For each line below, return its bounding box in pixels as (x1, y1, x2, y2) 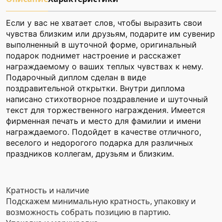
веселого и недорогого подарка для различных (6, 138, 193, 148)
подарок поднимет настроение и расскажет (6, 51, 181, 60)
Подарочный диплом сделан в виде (6, 72, 146, 82)
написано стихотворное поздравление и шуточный (6, 94, 208, 104)
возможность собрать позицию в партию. (6, 207, 170, 218)
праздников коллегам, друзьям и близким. (6, 149, 174, 159)
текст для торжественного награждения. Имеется (6, 105, 205, 115)
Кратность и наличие (6, 185, 89, 196)
